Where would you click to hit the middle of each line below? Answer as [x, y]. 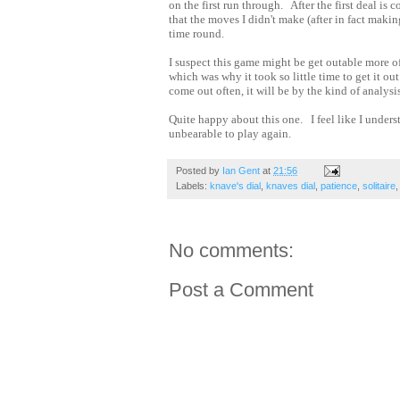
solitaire [379, 185]
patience [339, 185]
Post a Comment [241, 289]
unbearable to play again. [231, 133]
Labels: [193, 185]
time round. [198, 33]
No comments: [231, 250]
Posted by [199, 170]
